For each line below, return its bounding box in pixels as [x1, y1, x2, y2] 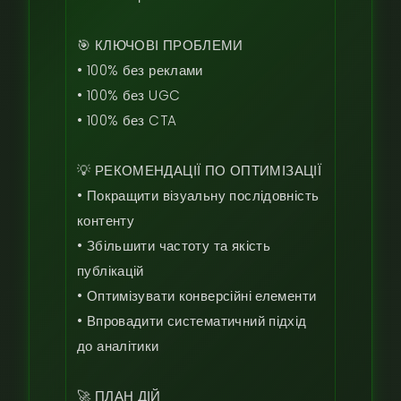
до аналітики [77, 337, 159, 355]
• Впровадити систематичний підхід [77, 311, 307, 330]
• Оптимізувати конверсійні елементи [77, 286, 317, 305]
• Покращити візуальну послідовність [77, 186, 320, 205]
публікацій [77, 261, 144, 280]
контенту [77, 211, 135, 230]
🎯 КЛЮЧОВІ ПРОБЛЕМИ [77, 36, 243, 55]
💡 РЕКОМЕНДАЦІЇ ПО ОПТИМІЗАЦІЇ [77, 161, 322, 180]
